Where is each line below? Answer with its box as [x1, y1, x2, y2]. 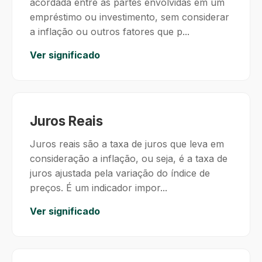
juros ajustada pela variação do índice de [30, 167, 210, 179]
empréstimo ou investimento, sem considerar [30, 11, 229, 23]
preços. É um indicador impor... [30, 182, 167, 194]
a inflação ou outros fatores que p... [30, 26, 189, 37]
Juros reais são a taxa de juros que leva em [30, 138, 224, 150]
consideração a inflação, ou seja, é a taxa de [30, 153, 227, 164]
